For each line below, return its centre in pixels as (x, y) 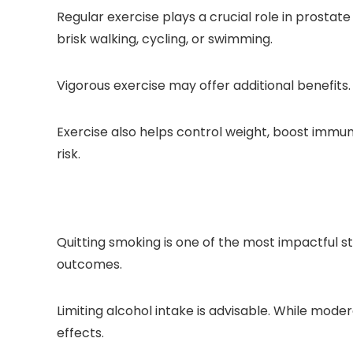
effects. (80, 333)
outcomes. (89, 265)
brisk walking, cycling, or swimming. (165, 39)
